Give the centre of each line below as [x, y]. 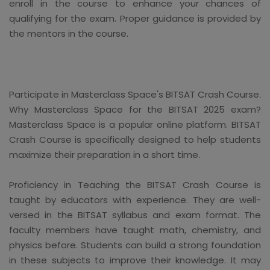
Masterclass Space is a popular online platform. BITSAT [135, 124]
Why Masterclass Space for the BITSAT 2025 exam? [135, 109]
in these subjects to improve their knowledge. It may [135, 260]
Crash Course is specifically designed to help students [135, 139]
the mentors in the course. [69, 33]
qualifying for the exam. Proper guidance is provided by [135, 18]
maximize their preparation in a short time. [105, 154]
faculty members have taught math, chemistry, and [135, 230]
